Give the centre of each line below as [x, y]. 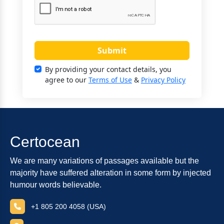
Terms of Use [110, 79]
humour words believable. [56, 184]
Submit [112, 50]
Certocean [45, 141]
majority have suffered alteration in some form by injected [110, 172]
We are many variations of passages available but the [104, 160]
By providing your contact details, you [108, 69]
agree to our [66, 79]
